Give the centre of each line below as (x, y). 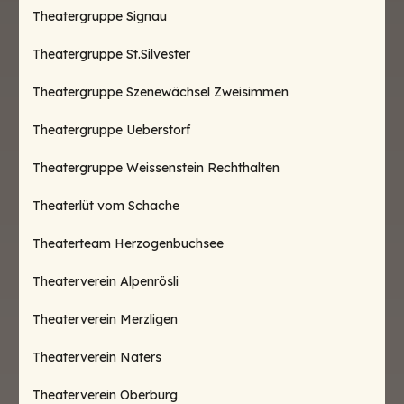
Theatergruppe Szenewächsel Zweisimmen (161, 92)
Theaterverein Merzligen (105, 319)
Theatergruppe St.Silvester (111, 54)
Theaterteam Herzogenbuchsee (128, 243)
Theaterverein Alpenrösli (106, 281)
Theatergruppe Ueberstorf (111, 130)
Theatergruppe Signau (100, 16)
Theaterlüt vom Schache (106, 206)
